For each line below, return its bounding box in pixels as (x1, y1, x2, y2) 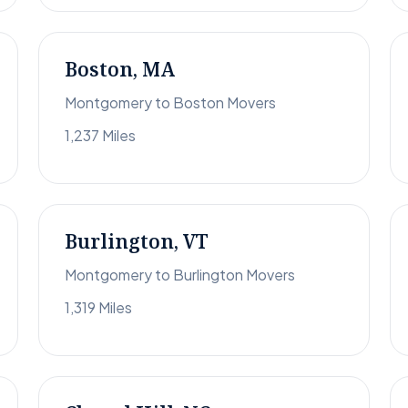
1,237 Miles (65, 126, 136, 146)
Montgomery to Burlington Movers (65, 265, 295, 285)
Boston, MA (65, 56, 175, 83)
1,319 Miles (65, 298, 132, 318)
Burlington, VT (65, 229, 209, 255)
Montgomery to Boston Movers (65, 93, 276, 113)
